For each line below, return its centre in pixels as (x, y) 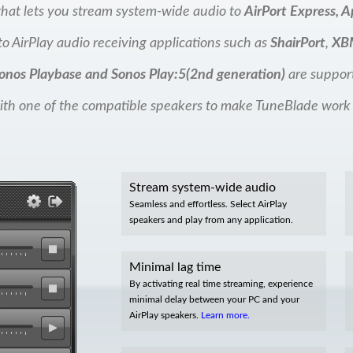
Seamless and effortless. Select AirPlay (208, 204)
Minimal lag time (175, 267)
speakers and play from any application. (211, 220)
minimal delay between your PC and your (214, 299)
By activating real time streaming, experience (221, 284)
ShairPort (298, 43)
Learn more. (225, 315)
